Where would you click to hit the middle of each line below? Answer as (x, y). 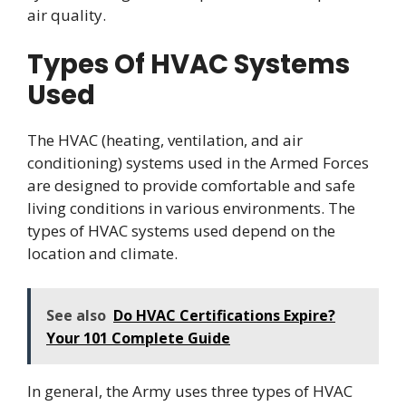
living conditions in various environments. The (191, 208)
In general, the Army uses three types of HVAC (190, 391)
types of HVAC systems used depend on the (181, 231)
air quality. (67, 14)
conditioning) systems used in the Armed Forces (198, 163)
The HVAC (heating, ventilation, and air (165, 140)
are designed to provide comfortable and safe (191, 186)
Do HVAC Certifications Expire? (224, 315)
